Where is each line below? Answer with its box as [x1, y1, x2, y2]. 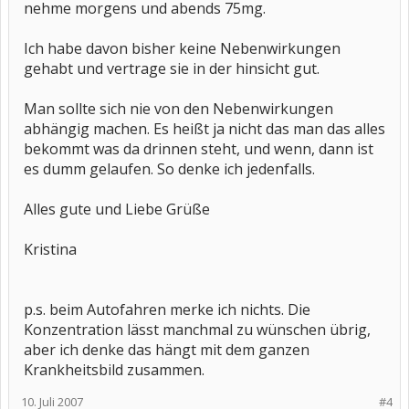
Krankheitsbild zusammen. [24, 360, 204, 380]
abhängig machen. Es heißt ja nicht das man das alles [24, 119, 385, 139]
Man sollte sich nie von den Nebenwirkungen [24, 99, 333, 119]
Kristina [24, 239, 77, 259]
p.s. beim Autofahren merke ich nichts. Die [24, 299, 310, 320]
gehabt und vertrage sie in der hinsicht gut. [24, 58, 320, 79]
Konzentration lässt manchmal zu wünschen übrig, [24, 320, 371, 340]
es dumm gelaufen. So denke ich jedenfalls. [24, 159, 315, 179]
